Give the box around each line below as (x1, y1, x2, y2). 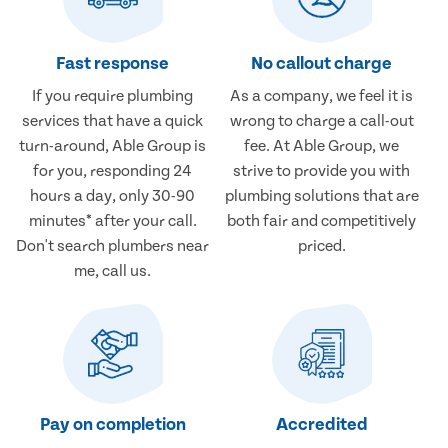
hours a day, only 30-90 (30, 187, 196, 206)
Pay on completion (39, 414, 186, 436)
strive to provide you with (233, 162, 411, 181)
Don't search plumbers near (16, 237, 210, 256)
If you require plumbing (32, 87, 194, 106)
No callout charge (251, 53, 393, 75)
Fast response (56, 53, 170, 75)
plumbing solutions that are (224, 187, 419, 206)
